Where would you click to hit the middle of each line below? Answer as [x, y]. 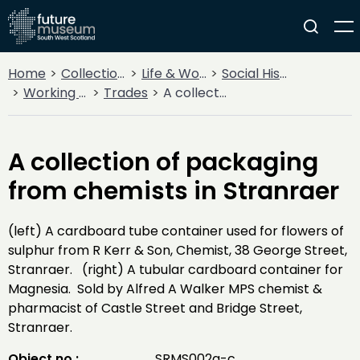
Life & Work [170, 74]
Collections [89, 74]
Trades [126, 93]
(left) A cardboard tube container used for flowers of [176, 231]
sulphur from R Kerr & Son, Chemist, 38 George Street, [178, 250]
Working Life [51, 93]
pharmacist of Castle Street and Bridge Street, [155, 308]
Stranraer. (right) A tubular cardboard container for [176, 270]
